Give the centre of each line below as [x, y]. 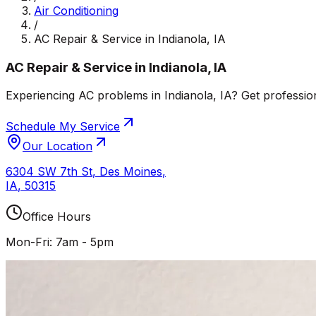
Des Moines [131, 172]
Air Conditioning [76, 11]
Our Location [57, 146]
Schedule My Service [63, 127]
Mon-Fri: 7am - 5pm [60, 242]
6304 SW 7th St [49, 172]
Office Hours [57, 217]
